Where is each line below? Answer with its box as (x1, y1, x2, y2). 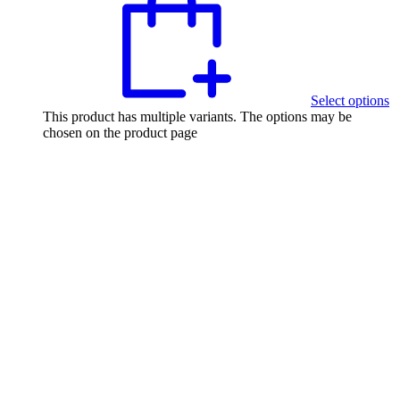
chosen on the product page (43, 124, 197, 140)
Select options (311, 92, 389, 108)
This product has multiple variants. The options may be (43, 108, 352, 124)
